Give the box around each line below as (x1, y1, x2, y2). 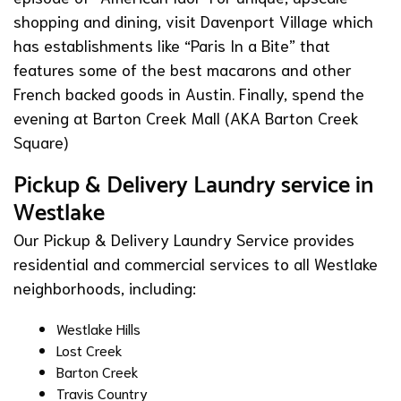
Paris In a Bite (191, 34, 289, 56)
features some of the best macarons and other (13, 58, 352, 81)
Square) (13, 131, 68, 153)
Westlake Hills (56, 319, 141, 338)
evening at (13, 107, 93, 129)
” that (289, 34, 330, 56)
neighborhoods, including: (13, 277, 196, 299)
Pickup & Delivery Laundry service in (13, 166, 373, 206)
